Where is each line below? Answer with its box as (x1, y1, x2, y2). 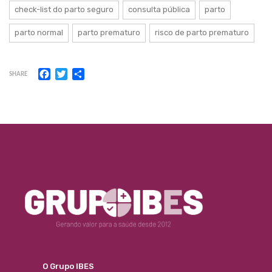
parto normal (15, 28, 63, 38)
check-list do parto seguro (15, 5, 114, 15)
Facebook (50, 67, 93, 79)
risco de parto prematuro (155, 28, 249, 38)
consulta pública (128, 5, 190, 15)
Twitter (67, 67, 101, 79)
